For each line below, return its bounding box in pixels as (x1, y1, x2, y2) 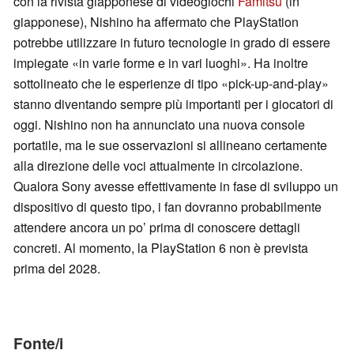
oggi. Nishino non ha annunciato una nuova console (13, 115, 305, 134)
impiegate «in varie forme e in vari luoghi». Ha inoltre (13, 54, 308, 73)
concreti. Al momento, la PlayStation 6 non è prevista (13, 239, 308, 258)
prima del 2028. (13, 259, 100, 278)
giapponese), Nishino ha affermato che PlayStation (13, 13, 299, 32)
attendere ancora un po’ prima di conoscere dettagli (13, 218, 300, 237)
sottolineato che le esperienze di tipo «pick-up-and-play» (13, 74, 329, 93)
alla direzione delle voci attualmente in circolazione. (13, 156, 303, 175)
